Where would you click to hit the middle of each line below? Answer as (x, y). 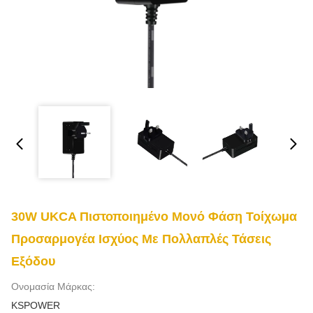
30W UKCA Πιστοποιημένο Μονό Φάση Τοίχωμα (154, 217)
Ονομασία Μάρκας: (53, 286)
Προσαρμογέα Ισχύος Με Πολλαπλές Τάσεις (141, 239)
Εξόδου (33, 261)
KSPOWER (36, 305)
